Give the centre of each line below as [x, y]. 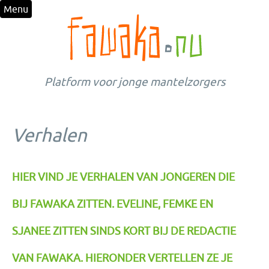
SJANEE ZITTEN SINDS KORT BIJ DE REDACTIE [124, 231]
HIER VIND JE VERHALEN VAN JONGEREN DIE [123, 177]
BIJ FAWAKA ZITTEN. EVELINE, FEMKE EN [113, 204]
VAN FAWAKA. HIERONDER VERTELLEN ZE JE [122, 258]
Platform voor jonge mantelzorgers [134, 82]
